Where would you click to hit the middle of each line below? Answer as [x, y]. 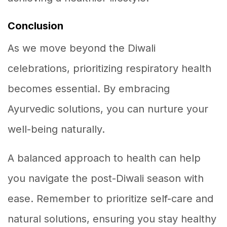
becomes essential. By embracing [89, 88]
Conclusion [35, 26]
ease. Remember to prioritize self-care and [110, 198]
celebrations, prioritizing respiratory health [109, 68]
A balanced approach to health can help [104, 158]
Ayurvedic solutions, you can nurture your [108, 109]
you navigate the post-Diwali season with [106, 178]
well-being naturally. [56, 129]
